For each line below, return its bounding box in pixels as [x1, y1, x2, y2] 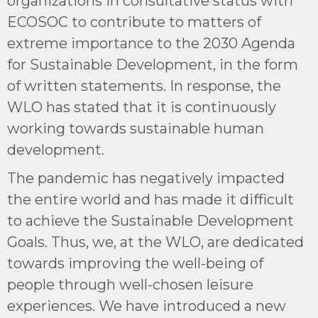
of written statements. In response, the [7, 77, 281, 94]
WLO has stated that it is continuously [7, 98, 276, 116]
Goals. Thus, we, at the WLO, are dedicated [7, 233, 304, 251]
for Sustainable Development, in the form [7, 55, 298, 73]
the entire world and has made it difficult [7, 190, 294, 208]
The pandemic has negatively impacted [7, 169, 285, 187]
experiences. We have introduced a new [7, 297, 286, 314]
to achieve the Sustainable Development [7, 212, 294, 229]
